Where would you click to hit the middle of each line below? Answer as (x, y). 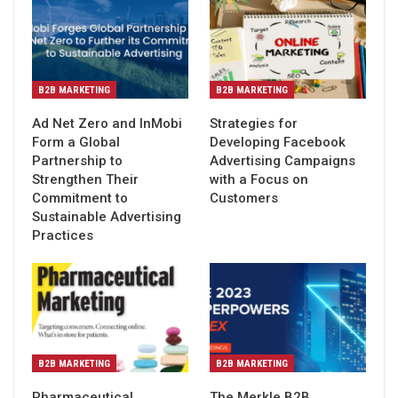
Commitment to (80, 199)
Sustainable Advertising (107, 217)
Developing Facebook (278, 143)
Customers (244, 199)
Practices (63, 236)
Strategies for (254, 124)
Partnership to (77, 161)
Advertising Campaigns (283, 161)
